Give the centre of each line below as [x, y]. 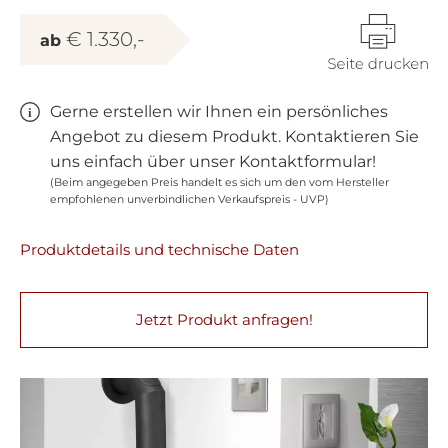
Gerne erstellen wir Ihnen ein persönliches [219, 111]
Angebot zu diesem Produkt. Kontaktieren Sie [234, 136]
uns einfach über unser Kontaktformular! [213, 161]
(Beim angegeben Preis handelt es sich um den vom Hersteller [219, 182]
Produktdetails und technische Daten [159, 249]
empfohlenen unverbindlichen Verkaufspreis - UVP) [189, 199]
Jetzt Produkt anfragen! [224, 319]
